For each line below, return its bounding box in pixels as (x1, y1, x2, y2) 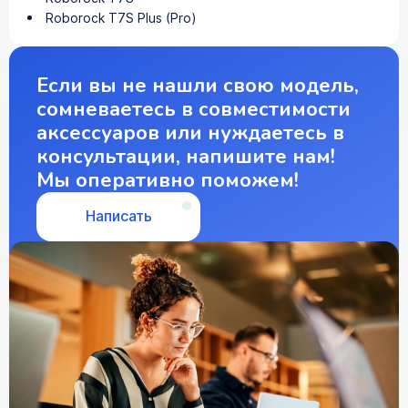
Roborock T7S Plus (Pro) (46, 8, 197, 27)
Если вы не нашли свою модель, (36, 71, 359, 99)
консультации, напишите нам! (36, 142, 335, 170)
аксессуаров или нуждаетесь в (36, 118, 344, 147)
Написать (85, 205, 152, 227)
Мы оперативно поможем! (36, 166, 299, 194)
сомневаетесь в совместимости (36, 95, 351, 123)
